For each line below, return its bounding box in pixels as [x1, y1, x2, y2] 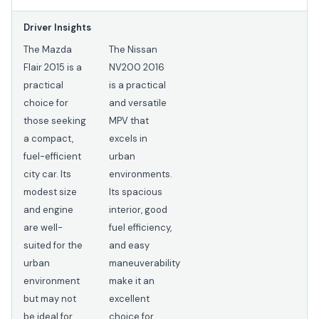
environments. [109, 168, 172, 181]
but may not [23, 293, 76, 305]
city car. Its [23, 168, 71, 181]
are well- [23, 221, 63, 234]
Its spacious [109, 186, 162, 199]
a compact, [23, 132, 73, 145]
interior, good [109, 204, 167, 216]
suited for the [23, 239, 83, 252]
